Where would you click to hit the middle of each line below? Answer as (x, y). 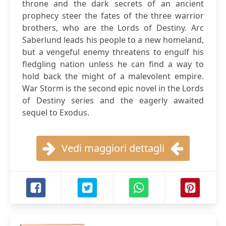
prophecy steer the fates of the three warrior (113, 16)
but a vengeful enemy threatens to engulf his (113, 52)
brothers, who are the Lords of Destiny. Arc (113, 28)
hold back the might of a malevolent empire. (113, 76)
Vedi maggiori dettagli (113, 148)
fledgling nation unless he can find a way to (113, 64)
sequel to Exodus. (56, 112)
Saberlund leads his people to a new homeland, (113, 40)
